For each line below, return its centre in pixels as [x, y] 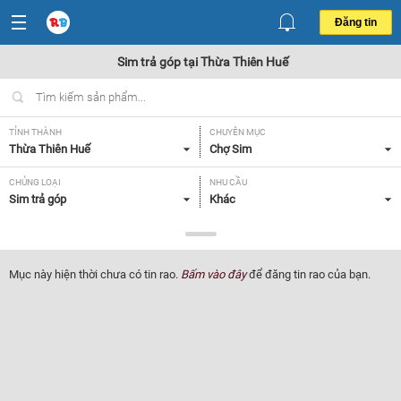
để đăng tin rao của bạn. [308, 274]
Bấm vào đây [213, 274]
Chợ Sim [230, 149]
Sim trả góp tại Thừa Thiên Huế [203, 62]
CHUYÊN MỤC [238, 132]
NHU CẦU [228, 182]
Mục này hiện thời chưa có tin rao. [95, 274]
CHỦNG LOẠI [35, 182]
